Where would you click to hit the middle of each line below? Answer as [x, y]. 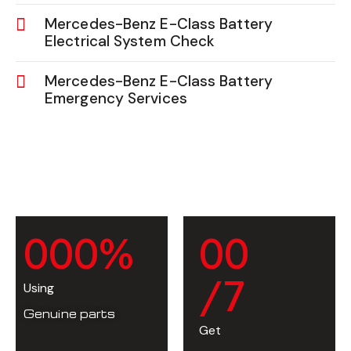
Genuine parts [70, 314]
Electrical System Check [130, 42]
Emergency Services [116, 99]
